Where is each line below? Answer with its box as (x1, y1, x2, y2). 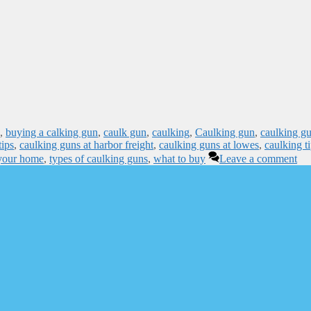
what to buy (153, 152, 205, 165)
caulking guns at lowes (159, 138, 259, 151)
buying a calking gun (6, 126, 98, 138)
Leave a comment (219, 152, 297, 165)
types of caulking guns (49, 152, 148, 165)
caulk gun (103, 126, 146, 138)
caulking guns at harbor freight (19, 138, 153, 151)
